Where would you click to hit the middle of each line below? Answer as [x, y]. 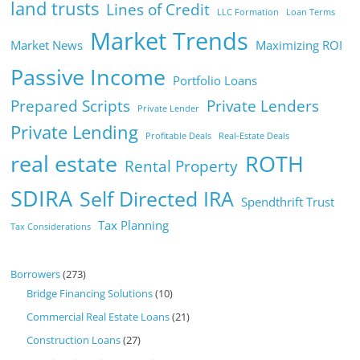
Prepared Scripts [71, 106]
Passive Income [88, 77]
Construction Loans [74, 340]
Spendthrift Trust [288, 202]
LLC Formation [248, 12]
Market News [47, 45]
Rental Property [182, 167]
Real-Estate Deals [254, 136]
